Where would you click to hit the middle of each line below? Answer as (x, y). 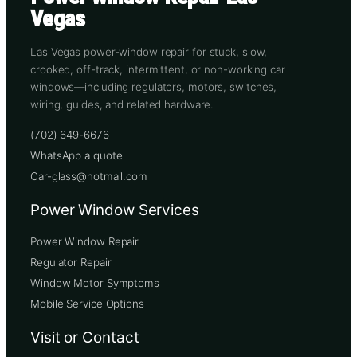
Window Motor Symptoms (95, 282)
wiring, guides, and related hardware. (122, 105)
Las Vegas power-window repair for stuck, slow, (149, 52)
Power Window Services (115, 210)
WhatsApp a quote (76, 155)
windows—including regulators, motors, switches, (154, 87)
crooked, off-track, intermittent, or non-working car (158, 70)
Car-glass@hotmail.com (89, 176)
